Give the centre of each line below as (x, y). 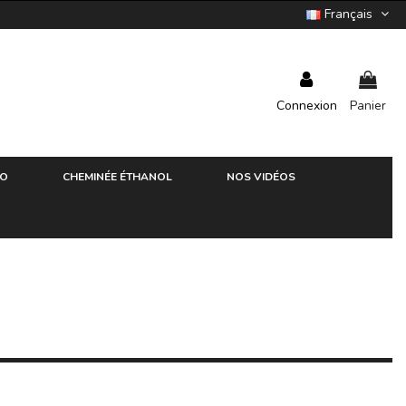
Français (350, 14)
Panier (368, 106)
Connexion (307, 106)
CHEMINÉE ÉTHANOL (117, 176)
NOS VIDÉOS (261, 176)
